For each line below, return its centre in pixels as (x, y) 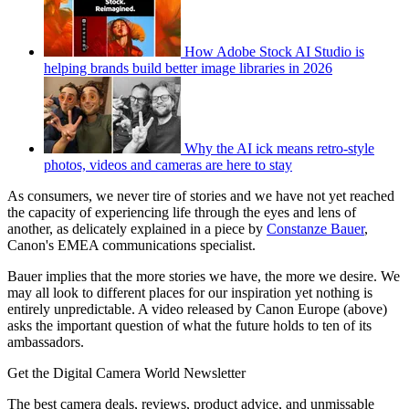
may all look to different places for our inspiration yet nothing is (190, 293)
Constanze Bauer (315, 229)
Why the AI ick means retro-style (279, 149)
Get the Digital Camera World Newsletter (126, 373)
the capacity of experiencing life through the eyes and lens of (182, 213)
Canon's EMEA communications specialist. (131, 246)
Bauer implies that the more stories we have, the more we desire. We (204, 277)
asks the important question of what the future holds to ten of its (189, 326)
